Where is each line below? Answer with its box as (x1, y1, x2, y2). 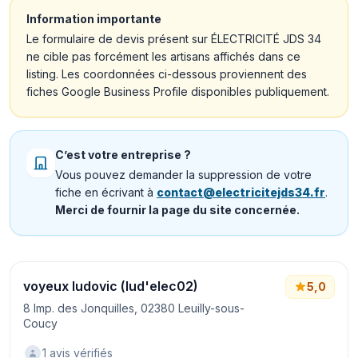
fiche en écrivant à (55, 185, 157, 199)
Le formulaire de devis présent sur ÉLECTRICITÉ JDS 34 (26, 32, 321, 46)
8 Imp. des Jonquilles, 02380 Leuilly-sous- (23, 301, 245, 315)
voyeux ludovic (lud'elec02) (23, 278, 198, 294)
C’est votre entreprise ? (55, 148, 191, 161)
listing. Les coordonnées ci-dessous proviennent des (26, 67, 307, 81)
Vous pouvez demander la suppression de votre (55, 168, 312, 181)
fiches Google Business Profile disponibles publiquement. (26, 85, 329, 98)
